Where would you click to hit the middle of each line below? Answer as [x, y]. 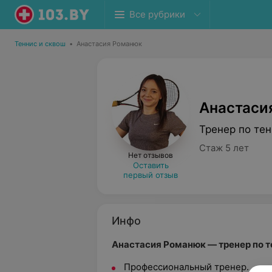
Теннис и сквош [40, 44]
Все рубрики [157, 14]
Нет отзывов [151, 155]
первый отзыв [151, 175]
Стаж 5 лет [224, 148]
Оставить [151, 165]
